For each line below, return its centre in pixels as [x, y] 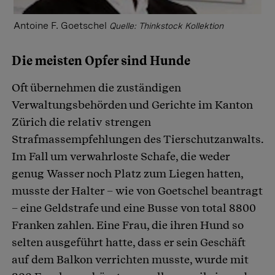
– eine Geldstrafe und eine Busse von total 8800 [134, 207]
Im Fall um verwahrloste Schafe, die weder [121, 156]
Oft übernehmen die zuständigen [96, 87]
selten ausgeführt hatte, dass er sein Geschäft [129, 242]
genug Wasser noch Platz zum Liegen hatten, [127, 173]
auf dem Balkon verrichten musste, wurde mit [130, 259]
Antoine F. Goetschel [60, 25]
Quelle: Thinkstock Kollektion [166, 25]
